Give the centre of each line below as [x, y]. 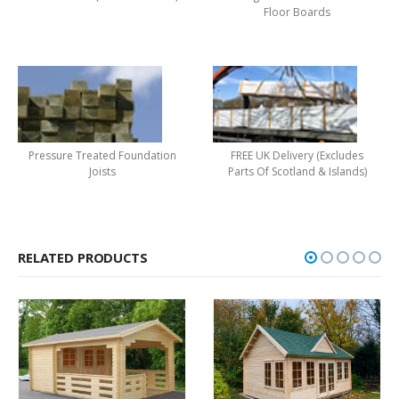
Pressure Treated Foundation [102, 155]
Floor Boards [297, 12]
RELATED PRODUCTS [83, 257]
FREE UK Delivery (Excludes [297, 155]
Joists [102, 171]
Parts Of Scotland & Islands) [297, 171]
